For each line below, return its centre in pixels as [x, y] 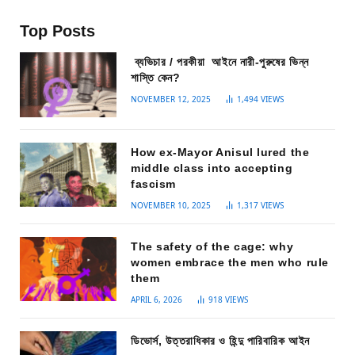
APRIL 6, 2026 [157, 299]
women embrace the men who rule [230, 262]
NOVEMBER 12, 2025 [171, 99]
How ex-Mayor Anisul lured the [220, 152]
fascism [153, 183]
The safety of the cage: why [212, 246]
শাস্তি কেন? [156, 78]
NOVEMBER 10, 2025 [171, 205]
